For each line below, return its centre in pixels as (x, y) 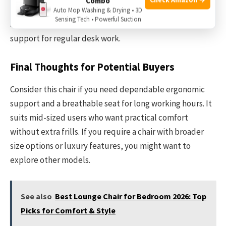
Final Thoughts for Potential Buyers (92, 67)
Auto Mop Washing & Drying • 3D (98, 10)
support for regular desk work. (65, 39)
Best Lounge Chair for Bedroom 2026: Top (131, 196)
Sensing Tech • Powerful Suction (98, 19)
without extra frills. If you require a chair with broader (107, 132)
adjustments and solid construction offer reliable (99, 24)
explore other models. (50, 160)
